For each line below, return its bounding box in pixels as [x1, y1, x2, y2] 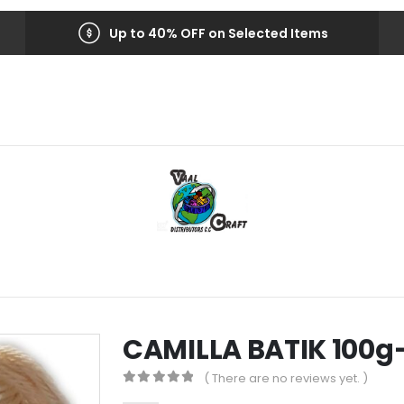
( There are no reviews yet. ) [204, 370, 369, 388]
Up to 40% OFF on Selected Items [108, 23, 328, 42]
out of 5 [133, 388, 207, 400]
